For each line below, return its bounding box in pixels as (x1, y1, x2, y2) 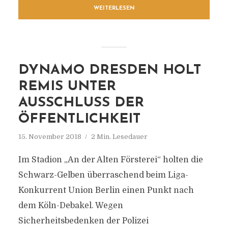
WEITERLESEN (93, 6, 135, 11)
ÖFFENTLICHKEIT (18, 112, 140, 126)
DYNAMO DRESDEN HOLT (18, 64, 201, 77)
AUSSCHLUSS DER (18, 96, 144, 110)
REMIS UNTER (18, 80, 116, 94)
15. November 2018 (18, 133, 81, 140)
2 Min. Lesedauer (91, 133, 148, 140)
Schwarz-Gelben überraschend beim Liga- (18, 170, 188, 180)
